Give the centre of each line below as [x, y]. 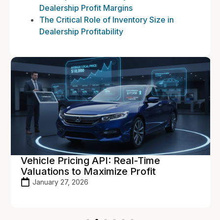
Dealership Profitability [81, 31]
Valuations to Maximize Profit [87, 171]
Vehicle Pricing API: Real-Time [89, 160]
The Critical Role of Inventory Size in [107, 19]
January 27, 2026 [59, 182]
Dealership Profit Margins [86, 8]
